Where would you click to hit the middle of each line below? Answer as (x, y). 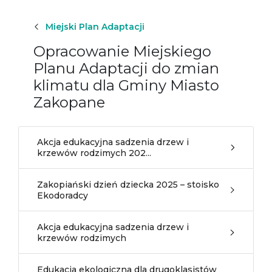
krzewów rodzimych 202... (94, 153)
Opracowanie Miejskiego (122, 51)
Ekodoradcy (63, 195)
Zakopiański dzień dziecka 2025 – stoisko (128, 185)
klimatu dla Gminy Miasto (126, 85)
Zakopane (69, 102)
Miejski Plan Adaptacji (95, 27)
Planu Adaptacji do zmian (126, 68)
